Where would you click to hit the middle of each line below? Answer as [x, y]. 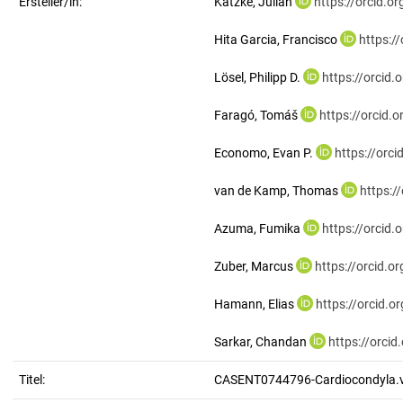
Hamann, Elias [254, 304]
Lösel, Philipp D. [257, 77]
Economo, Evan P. [264, 153]
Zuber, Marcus [254, 266]
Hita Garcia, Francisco [276, 40]
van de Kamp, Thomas [276, 191]
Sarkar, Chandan [260, 342]
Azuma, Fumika [257, 228]
